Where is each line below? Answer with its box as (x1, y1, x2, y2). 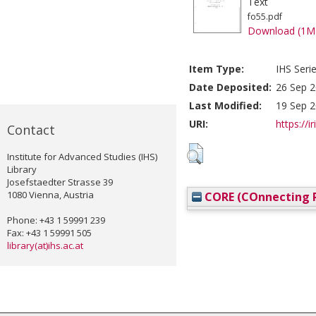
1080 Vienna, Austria (7, 188, 94, 202)
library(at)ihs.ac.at (7, 239, 83, 253)
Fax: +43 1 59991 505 (7, 226, 92, 240)
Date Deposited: (189, 80, 272, 95)
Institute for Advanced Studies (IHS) (7, 150, 157, 164)
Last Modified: (189, 99, 262, 113)
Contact (7, 121, 55, 139)
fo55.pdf (248, 11, 282, 23)
